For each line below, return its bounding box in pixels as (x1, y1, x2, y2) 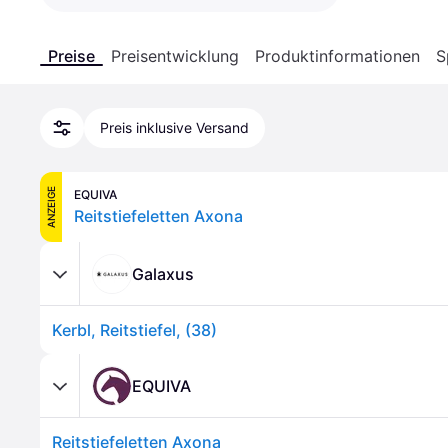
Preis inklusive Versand (100, 119, 249, 136)
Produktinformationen (255, 46, 420, 66)
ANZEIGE (45, 186, 57, 228)
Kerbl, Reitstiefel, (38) (52, 320, 217, 340)
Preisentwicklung (111, 46, 239, 66)
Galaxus (132, 263, 194, 284)
